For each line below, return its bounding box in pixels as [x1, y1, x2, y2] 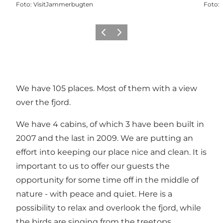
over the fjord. [16, 97, 71, 107]
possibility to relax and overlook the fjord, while [16, 203, 201, 213]
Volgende [113, 31, 142, 39]
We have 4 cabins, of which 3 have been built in [16, 119, 204, 129]
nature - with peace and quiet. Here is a [16, 189, 172, 199]
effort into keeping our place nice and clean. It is [16, 147, 207, 157]
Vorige [97, 31, 117, 39]
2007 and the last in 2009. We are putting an [16, 133, 193, 143]
